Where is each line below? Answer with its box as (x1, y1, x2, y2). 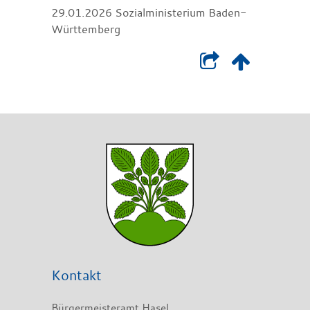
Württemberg (51, 21, 120, 37)
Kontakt (51, 266, 102, 284)
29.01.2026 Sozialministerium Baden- (51, 4, 246, 20)
